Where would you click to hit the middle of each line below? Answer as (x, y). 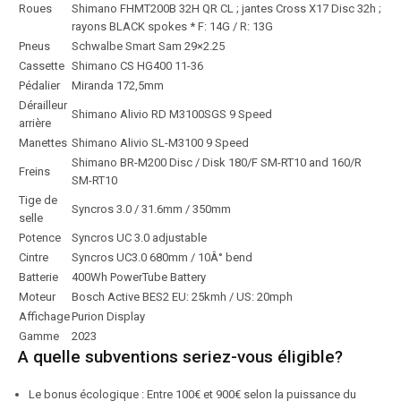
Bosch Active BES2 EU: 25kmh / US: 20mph (182, 297)
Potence (40, 238)
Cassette (42, 66)
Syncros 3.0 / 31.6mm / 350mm (151, 209)
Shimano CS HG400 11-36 (137, 66)
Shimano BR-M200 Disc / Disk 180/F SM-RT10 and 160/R (217, 162)
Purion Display (108, 316)
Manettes (43, 143)
